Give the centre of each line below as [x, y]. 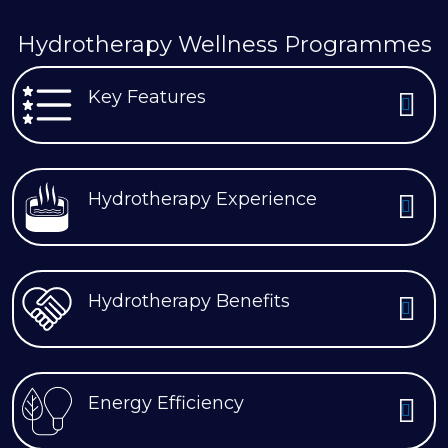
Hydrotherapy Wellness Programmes [224, 44]
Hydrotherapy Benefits [189, 300]
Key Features [147, 96]
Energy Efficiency [166, 402]
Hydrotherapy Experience [202, 198]
